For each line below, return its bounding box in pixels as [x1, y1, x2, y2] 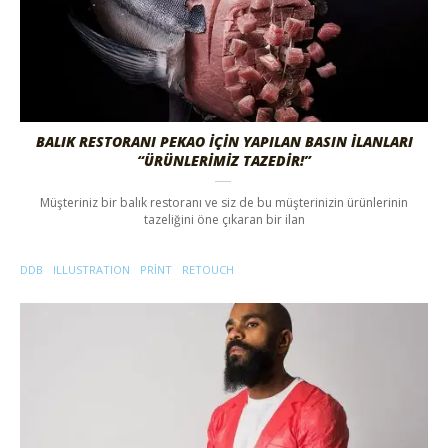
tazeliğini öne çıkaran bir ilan [143, 211, 305, 229]
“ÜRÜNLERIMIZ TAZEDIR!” [137, 151, 311, 171]
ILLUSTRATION [53, 262, 130, 278]
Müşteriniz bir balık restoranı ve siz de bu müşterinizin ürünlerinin [40, 194, 408, 212]
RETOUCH [182, 262, 234, 278]
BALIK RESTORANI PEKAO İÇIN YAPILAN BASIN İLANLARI [35, 132, 413, 152]
